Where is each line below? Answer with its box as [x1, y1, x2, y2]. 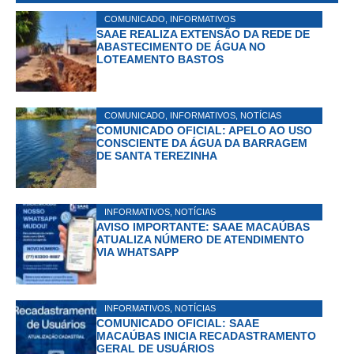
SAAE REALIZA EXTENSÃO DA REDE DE [96, 27, 310, 40]
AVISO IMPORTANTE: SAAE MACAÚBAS [96, 220, 310, 233]
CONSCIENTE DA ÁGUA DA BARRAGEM [96, 136, 307, 149]
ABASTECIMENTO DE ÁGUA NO [96, 40, 265, 53]
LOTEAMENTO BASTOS [96, 52, 224, 66]
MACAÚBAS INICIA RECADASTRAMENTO [96, 329, 316, 342]
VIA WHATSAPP [96, 245, 179, 258]
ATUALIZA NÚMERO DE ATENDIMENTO [96, 232, 304, 246]
